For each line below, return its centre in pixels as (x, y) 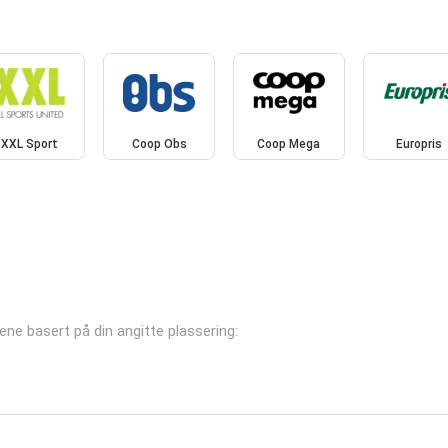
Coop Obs (159, 144)
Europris (418, 144)
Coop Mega (289, 144)
